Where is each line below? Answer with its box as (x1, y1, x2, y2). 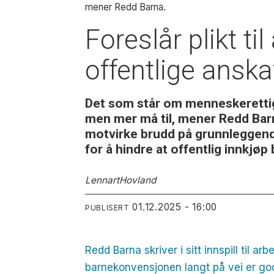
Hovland (119, 174, 157, 186)
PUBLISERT (85, 203, 130, 213)
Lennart (85, 174, 120, 186)
